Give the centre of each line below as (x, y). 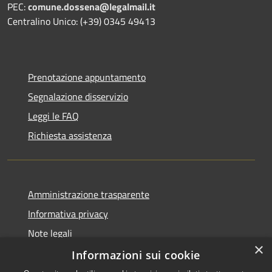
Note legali (50, 233)
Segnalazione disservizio (78, 96)
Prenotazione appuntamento (87, 77)
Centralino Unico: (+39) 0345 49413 (81, 21)
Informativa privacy (68, 213)
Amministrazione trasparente (89, 194)
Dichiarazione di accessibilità (87, 252)
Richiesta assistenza (70, 135)
